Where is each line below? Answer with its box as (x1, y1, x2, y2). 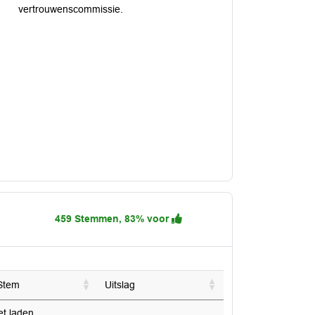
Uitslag (105, 278, 135, 290)
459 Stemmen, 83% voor (55, 212, 172, 224)
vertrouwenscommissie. (18, 3, 123, 15)
